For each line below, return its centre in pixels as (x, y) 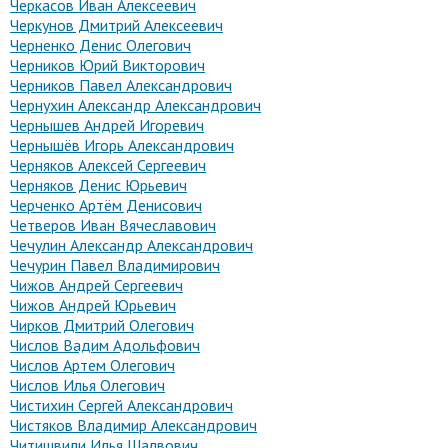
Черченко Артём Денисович (106, 205)
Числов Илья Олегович (87, 385)
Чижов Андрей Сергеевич (96, 285)
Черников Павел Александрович (121, 85)
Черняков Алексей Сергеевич (108, 165)
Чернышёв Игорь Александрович (122, 145)
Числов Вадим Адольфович (105, 345)
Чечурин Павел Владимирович (115, 265)
